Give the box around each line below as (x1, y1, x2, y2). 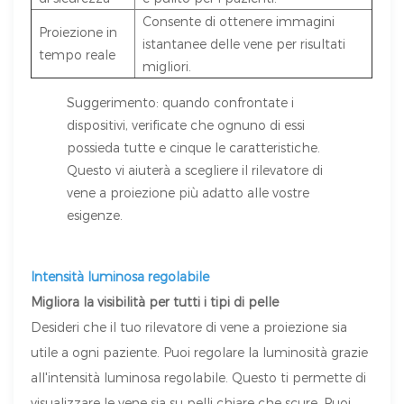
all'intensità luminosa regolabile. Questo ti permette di (31, 370, 367, 386)
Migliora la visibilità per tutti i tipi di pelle (31, 294, 280, 310)
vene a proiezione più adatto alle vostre (67, 185, 310, 201)
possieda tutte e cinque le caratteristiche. (67, 140, 321, 156)
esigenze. (67, 207, 124, 224)
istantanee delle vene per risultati (142, 36, 346, 52)
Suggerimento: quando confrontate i (67, 95, 295, 111)
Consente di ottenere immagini (142, 14, 335, 30)
